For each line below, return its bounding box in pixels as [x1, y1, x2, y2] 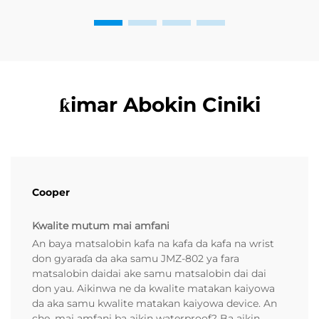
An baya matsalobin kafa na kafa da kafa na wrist [32, 237, 274, 251]
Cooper [32, 186, 70, 199]
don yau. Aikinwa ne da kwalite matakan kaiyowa [32, 282, 275, 296]
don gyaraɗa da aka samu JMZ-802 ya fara [32, 252, 239, 266]
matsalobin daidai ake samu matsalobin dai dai [32, 267, 266, 281]
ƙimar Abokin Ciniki [58, 93, 261, 117]
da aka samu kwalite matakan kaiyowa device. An [32, 297, 277, 310]
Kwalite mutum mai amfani [32, 219, 169, 233]
